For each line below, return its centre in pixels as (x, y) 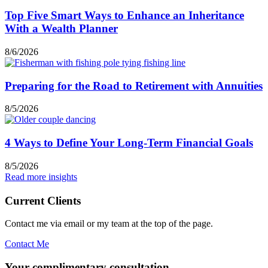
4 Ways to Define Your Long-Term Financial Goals (129, 143)
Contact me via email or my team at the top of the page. (109, 224)
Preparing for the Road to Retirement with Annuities (134, 86)
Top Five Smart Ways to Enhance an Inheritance (124, 16)
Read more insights (41, 176)
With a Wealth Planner (61, 29)
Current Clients (43, 200)
